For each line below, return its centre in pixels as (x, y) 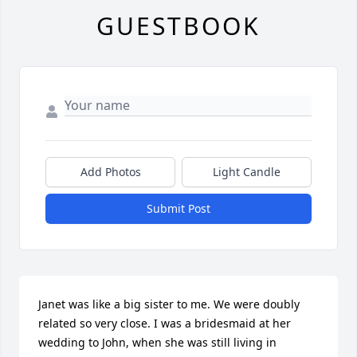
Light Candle (247, 172)
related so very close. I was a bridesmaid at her (165, 323)
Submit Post (178, 208)
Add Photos (110, 172)
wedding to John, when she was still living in (157, 342)
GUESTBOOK (178, 26)
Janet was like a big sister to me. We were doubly (169, 304)
